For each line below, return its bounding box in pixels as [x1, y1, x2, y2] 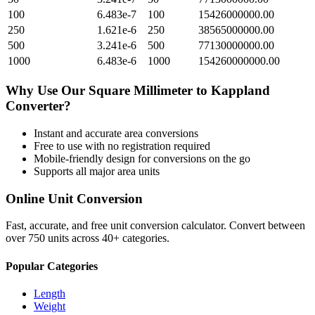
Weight [34, 300, 65, 312]
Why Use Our [6, 83, 89, 98]
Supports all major [34, 165, 117, 177]
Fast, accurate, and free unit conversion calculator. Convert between [6, 219, 305, 232]
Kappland [211, 83, 270, 98]
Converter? [6, 98, 71, 114]
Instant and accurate [34, 127, 124, 139]
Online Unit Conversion [6, 191, 143, 206]
